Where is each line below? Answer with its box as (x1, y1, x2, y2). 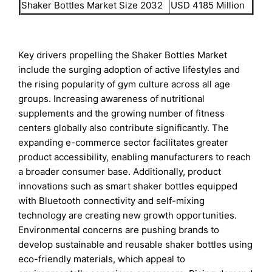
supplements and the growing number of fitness (18, 107, 225, 119)
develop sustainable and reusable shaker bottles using (18, 238, 253, 250)
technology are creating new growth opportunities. (18, 209, 237, 221)
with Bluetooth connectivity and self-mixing (18, 194, 205, 206)
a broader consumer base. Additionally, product (18, 165, 222, 177)
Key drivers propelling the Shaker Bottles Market (18, 49, 228, 61)
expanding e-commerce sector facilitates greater (18, 136, 229, 148)
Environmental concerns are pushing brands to (18, 223, 220, 236)
